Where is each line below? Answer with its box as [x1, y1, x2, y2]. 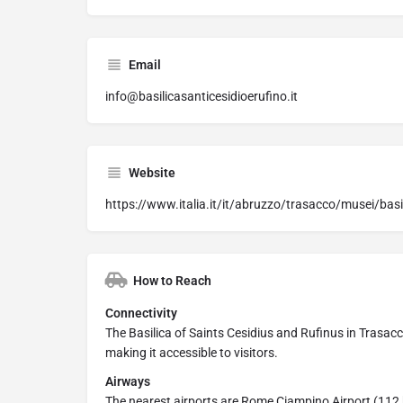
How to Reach [133, 273, 211, 289]
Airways [105, 374, 150, 390]
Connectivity [105, 306, 177, 321]
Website [129, 166, 175, 181]
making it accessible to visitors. [105, 345, 278, 361]
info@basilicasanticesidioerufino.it [105, 89, 298, 104]
